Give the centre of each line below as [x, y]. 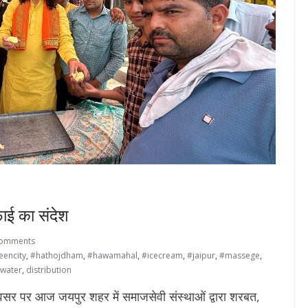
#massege [240, 255]
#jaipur [201, 255]
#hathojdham [57, 255]
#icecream [162, 255]
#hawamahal [112, 255]
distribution [49, 270]
